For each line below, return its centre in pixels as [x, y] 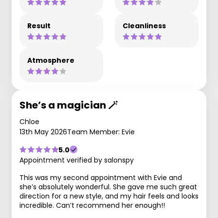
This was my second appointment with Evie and [101, 177]
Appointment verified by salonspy [77, 160]
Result [39, 26]
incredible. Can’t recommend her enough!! [92, 205]
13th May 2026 [43, 132]
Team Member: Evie [101, 132]
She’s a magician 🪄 [69, 105]
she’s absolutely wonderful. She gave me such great [108, 187]
